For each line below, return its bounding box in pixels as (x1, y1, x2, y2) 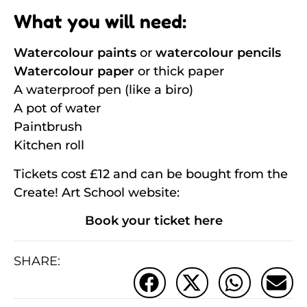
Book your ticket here (84, 213, 223, 229)
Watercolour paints (14, 45, 136, 61)
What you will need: (14, 10, 191, 34)
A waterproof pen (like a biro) (14, 82, 197, 98)
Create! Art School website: (14, 184, 180, 200)
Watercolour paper (14, 64, 134, 79)
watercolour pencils (156, 45, 281, 61)
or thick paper (134, 64, 224, 79)
